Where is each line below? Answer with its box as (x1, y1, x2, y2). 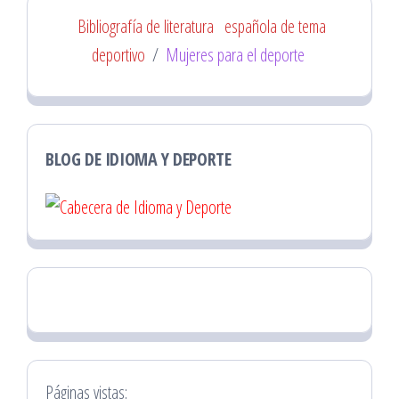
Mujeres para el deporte (165, 43, 305, 68)
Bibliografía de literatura (77, 14, 214, 39)
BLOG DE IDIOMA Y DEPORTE (45, 147, 232, 172)
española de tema (224, 14, 326, 39)
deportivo (91, 43, 145, 68)
